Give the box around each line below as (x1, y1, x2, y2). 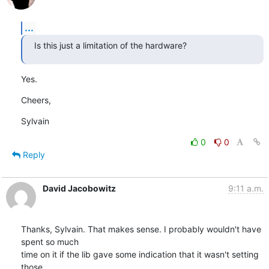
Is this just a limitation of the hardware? (34, 40, 187, 50)
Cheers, (20, 94, 51, 105)
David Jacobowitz (42, 183, 116, 193)
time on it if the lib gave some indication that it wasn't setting (20, 249, 259, 259)
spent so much (20, 236, 79, 247)
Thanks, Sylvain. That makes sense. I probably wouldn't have (20, 223, 261, 234)
